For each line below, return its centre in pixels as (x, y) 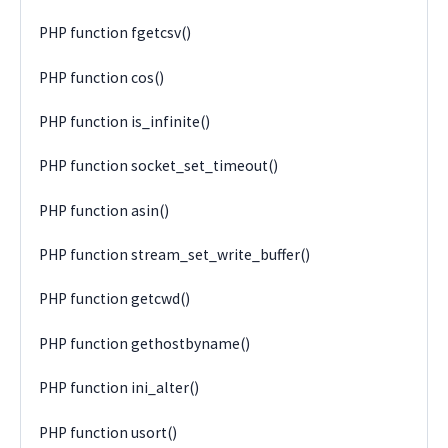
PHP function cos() (102, 77)
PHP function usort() (108, 432)
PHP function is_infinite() (125, 121)
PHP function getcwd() (115, 299)
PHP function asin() (104, 210)
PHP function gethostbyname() (145, 343)
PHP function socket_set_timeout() (159, 166)
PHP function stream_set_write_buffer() (175, 255)
